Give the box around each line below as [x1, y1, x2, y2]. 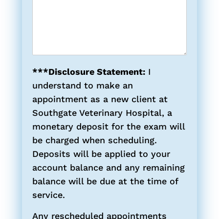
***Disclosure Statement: [32, 66, 145, 77]
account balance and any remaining [32, 162, 185, 173]
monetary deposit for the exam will [32, 121, 185, 131]
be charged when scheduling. [32, 134, 157, 145]
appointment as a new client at [32, 93, 168, 104]
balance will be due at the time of [32, 175, 178, 186]
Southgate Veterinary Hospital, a [32, 107, 172, 118]
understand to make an [32, 80, 133, 90]
